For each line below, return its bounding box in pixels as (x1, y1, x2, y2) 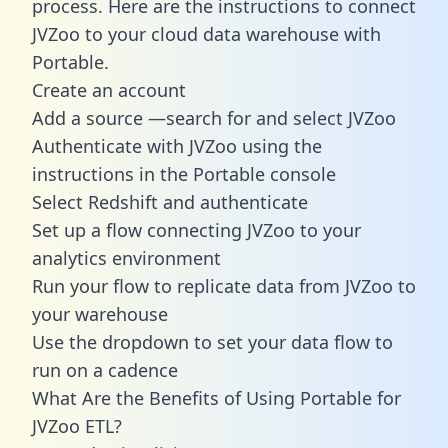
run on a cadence (32, 357, 178, 382)
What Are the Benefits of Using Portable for (32, 385, 401, 410)
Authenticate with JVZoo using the (32, 133, 322, 158)
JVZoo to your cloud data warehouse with (32, 21, 381, 46)
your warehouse (32, 301, 168, 326)
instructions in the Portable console (32, 161, 336, 186)
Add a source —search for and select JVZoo (32, 105, 396, 130)
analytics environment (32, 245, 221, 270)
